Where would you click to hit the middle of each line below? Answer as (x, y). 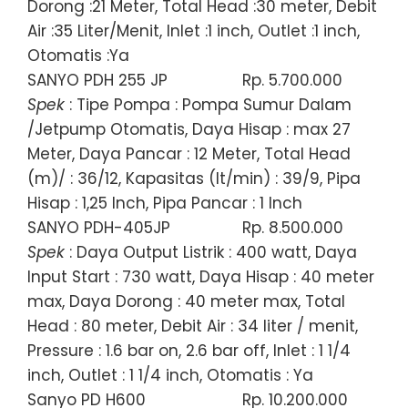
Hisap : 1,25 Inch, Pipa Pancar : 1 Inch (165, 203)
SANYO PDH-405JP (99, 227)
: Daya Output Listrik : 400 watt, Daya (211, 252)
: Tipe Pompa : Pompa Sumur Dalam (208, 104)
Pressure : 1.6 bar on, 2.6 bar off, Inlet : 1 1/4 (189, 350)
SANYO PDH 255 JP (97, 80)
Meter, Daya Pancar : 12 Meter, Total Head (189, 153)
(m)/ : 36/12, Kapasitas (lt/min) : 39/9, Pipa (194, 178)
